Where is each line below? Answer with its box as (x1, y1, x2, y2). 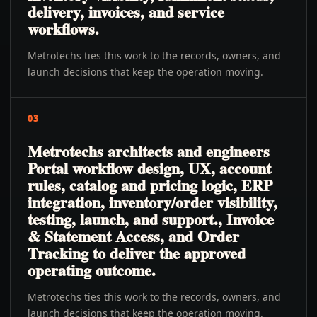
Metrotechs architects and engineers (28, 139, 270, 163)
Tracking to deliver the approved (28, 241, 246, 265)
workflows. (28, 17, 99, 40)
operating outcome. (28, 258, 156, 282)
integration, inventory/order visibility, (28, 190, 277, 214)
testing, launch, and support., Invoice (28, 207, 274, 231)
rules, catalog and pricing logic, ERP (28, 173, 272, 197)
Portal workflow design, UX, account (28, 156, 271, 180)
